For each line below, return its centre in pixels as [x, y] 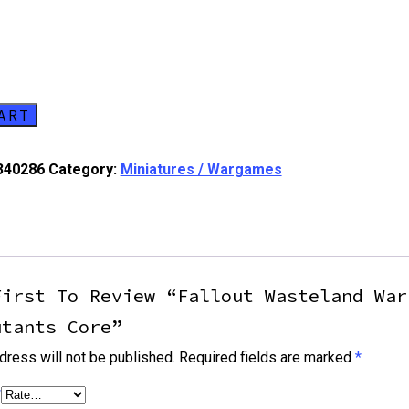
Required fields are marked [267, 358]
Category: [84, 170]
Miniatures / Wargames [201, 170]
